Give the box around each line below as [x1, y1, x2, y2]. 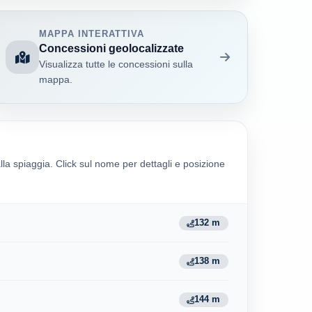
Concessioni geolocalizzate [38, 41, 184, 54]
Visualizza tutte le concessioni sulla [38, 58, 193, 70]
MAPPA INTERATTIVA [38, 28, 145, 39]
